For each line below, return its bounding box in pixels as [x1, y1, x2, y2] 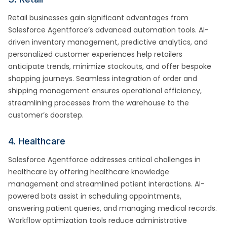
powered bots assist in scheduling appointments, [8, 191, 181, 201]
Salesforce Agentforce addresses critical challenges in [8, 155, 201, 165]
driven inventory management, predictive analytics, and [8, 37, 208, 47]
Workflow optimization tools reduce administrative [8, 215, 187, 225]
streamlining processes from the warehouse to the [8, 98, 189, 108]
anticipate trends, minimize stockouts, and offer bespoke [8, 61, 211, 71]
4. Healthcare [8, 136, 65, 146]
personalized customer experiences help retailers [8, 49, 182, 59]
